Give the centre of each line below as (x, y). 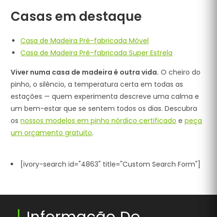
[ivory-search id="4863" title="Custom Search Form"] (111, 164)
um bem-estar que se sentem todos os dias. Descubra (104, 108)
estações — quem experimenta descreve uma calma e (105, 96)
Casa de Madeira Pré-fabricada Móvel (85, 41)
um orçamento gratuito (52, 133)
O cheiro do (180, 72)
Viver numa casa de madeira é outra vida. (85, 72)
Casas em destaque (77, 16)
